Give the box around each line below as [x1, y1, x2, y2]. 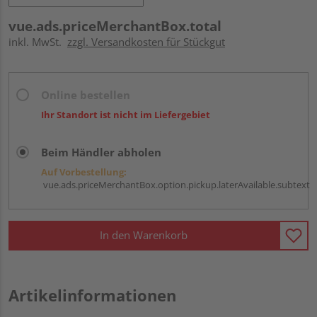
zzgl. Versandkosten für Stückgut [67, 34, 225, 49]
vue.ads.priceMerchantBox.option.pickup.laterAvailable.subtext [41, 178, 310, 191]
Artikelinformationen [8, 284, 176, 306]
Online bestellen [41, 87, 130, 102]
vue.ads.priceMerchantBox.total [8, 16, 221, 35]
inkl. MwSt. [8, 34, 67, 49]
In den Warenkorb [100, 228, 188, 243]
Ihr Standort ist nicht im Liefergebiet [41, 108, 210, 121]
